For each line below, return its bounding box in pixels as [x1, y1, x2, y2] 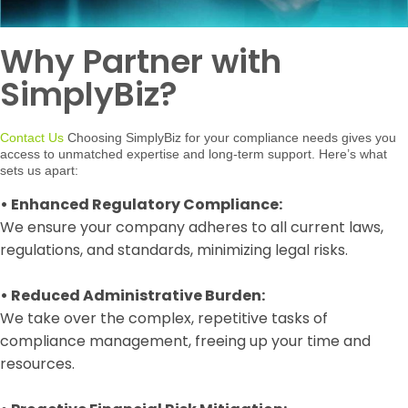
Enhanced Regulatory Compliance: [11, 194, 282, 216]
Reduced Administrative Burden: [11, 285, 265, 307]
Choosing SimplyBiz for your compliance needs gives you [64, 130, 396, 146]
